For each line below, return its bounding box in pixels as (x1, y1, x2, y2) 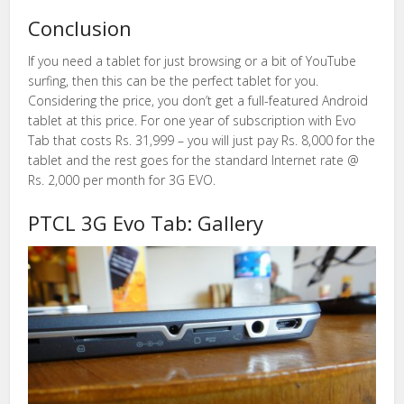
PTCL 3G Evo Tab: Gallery (28, 208, 264, 236)
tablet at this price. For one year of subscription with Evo (28, 111, 357, 129)
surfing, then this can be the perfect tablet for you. (28, 71, 319, 89)
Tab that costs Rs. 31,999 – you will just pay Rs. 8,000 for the (28, 131, 376, 149)
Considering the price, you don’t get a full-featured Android (28, 91, 369, 109)
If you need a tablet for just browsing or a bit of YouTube (28, 51, 357, 69)
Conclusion (28, 14, 133, 41)
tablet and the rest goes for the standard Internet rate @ (28, 151, 360, 169)
